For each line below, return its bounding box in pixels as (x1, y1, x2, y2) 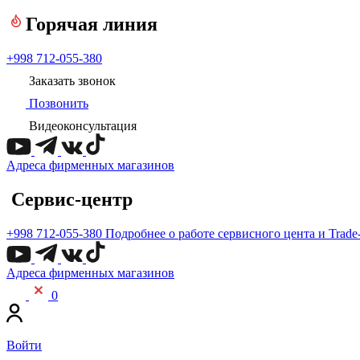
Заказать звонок (26, 73, 116, 88)
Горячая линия (26, 13, 157, 35)
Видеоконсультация (26, 118, 137, 133)
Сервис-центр (11, 188, 133, 210)
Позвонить (26, 96, 88, 110)
